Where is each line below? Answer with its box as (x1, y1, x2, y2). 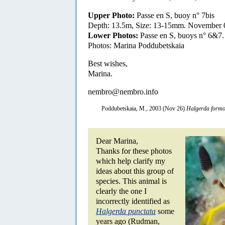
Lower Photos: (88, 31, 138, 40)
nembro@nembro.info (88, 87, 158, 96)
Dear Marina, (96, 136, 138, 145)
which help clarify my (96, 156, 165, 165)
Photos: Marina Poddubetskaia (88, 41, 184, 50)
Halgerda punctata (96, 206, 156, 215)
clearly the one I (96, 186, 147, 195)
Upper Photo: (88, 11, 135, 20)
